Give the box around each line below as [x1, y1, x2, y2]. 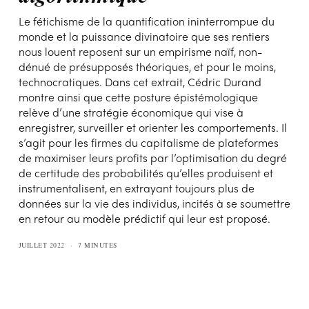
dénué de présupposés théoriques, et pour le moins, [18, 58, 276, 74]
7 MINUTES [78, 240, 117, 250]
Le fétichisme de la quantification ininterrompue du [18, 12, 275, 29]
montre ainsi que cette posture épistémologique [18, 88, 258, 105]
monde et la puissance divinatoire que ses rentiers [18, 28, 270, 44]
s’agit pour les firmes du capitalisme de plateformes [18, 134, 279, 150]
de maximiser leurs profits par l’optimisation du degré [18, 149, 287, 166]
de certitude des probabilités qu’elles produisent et [18, 164, 273, 181]
